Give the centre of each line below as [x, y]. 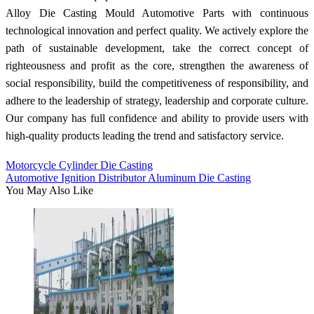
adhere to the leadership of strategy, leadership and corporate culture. [157, 100]
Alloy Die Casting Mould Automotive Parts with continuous [157, 13]
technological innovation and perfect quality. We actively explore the [157, 30]
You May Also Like [49, 190]
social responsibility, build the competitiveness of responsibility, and [157, 83]
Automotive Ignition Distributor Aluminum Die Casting [128, 177]
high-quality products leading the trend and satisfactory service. [145, 135]
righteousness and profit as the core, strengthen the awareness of [157, 65]
